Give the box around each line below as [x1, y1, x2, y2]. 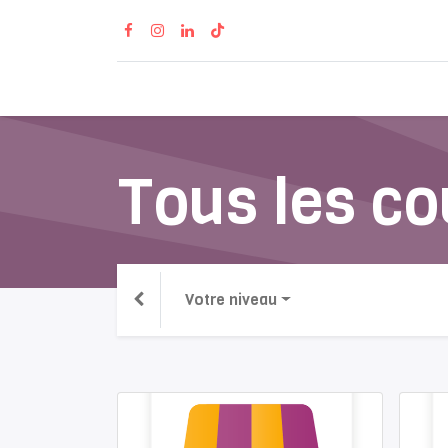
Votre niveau [185, 289, 277, 311]
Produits [373, 79, 435, 100]
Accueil [303, 79, 358, 100]
